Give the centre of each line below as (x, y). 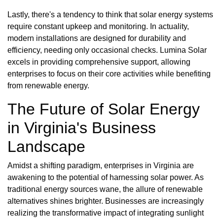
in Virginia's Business (82, 128)
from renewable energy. (48, 86)
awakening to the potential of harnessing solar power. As (106, 178)
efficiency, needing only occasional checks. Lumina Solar (107, 50)
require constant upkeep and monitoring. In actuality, (98, 27)
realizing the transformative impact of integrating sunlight (106, 213)
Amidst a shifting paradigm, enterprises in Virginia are (101, 166)
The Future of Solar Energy (104, 109)
